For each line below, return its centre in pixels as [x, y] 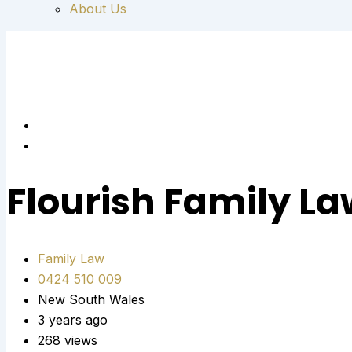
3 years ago [73, 319]
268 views [68, 340]
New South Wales [91, 299]
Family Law [71, 258]
